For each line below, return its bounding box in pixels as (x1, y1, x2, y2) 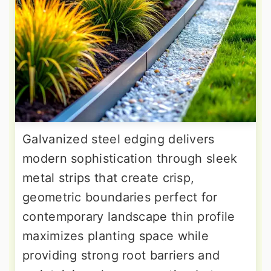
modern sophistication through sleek (22, 151, 238, 166)
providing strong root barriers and (22, 248, 220, 263)
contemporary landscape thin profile (22, 209, 235, 224)
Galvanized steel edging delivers (22, 132, 215, 147)
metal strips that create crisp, (22, 171, 195, 186)
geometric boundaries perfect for (22, 190, 218, 205)
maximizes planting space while (22, 229, 209, 244)
